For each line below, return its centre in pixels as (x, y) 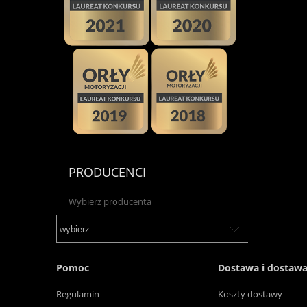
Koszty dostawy (250, 294)
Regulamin (78, 294)
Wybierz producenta (110, 202)
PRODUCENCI (108, 172)
